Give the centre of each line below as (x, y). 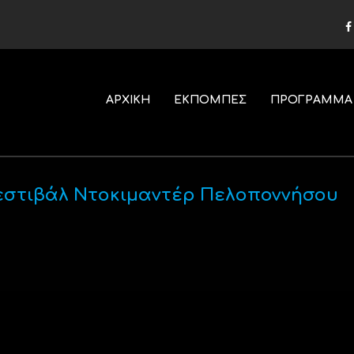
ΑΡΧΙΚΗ (128, 100)
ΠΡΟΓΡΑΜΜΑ (311, 100)
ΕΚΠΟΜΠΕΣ (210, 100)
